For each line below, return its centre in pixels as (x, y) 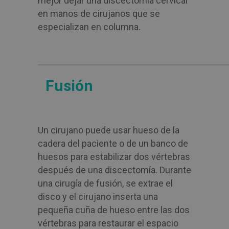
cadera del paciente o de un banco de (113, 143)
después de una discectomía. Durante (114, 170)
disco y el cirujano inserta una (98, 197)
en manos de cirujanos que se (99, 14)
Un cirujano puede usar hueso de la (109, 130)
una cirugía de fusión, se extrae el (105, 183)
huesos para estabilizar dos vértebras (114, 157)
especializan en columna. (89, 27)
